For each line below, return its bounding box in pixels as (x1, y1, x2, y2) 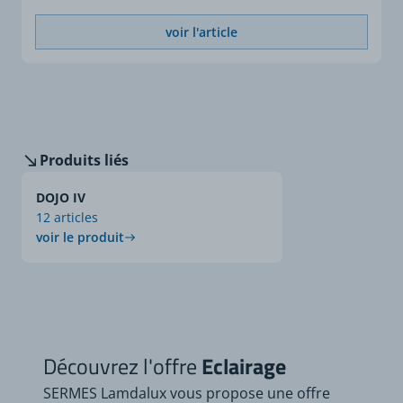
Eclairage (197, 350, 286, 382)
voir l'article (166, 23, 237, 40)
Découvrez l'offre (43, 350, 197, 382)
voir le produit (36, 228, 124, 246)
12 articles (36, 209, 98, 226)
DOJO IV (36, 189, 85, 206)
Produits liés (40, 150, 129, 170)
